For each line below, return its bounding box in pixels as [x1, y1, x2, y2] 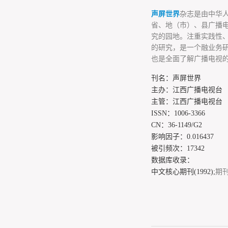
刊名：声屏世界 [151, 74, 201, 82]
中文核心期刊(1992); [151, 168, 215, 176]
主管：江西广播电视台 [151, 98, 222, 106]
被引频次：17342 [151, 145, 205, 153]
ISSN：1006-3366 [151, 109, 205, 118]
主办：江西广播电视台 [151, 86, 222, 94]
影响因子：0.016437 [151, 133, 214, 141]
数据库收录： [151, 156, 194, 164]
